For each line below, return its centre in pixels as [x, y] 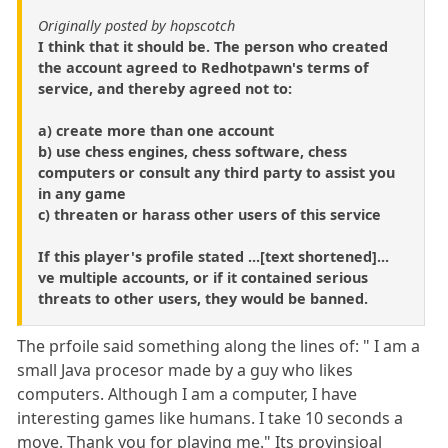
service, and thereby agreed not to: [165, 88]
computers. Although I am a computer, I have [187, 393]
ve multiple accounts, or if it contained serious [203, 277]
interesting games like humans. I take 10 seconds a [210, 417]
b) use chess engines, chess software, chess [192, 151]
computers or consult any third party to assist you [216, 172]
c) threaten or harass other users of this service [209, 214]
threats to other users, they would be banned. [203, 298]
